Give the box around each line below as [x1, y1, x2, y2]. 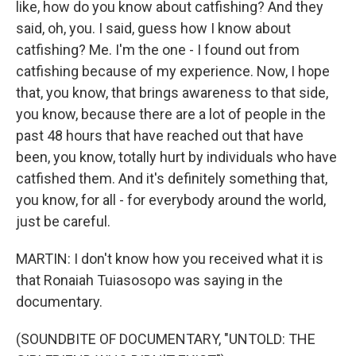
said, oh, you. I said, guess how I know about [16, 20, 291, 37]
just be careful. [16, 213, 110, 230]
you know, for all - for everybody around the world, [16, 192, 326, 208]
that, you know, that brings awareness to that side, [16, 84, 328, 101]
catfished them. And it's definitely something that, [16, 170, 327, 187]
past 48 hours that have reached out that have [16, 127, 304, 144]
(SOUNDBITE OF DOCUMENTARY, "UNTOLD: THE [16, 331, 315, 347]
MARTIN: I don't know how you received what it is [16, 250, 323, 267]
